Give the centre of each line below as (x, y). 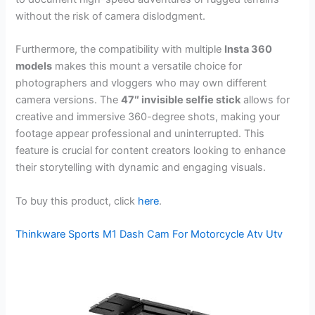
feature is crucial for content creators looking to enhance (151, 151)
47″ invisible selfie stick (181, 100)
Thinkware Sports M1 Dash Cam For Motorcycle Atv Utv (149, 234)
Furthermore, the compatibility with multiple (120, 50)
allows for (265, 100)
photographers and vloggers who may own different (141, 83)
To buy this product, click (77, 201)
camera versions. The (69, 100)
